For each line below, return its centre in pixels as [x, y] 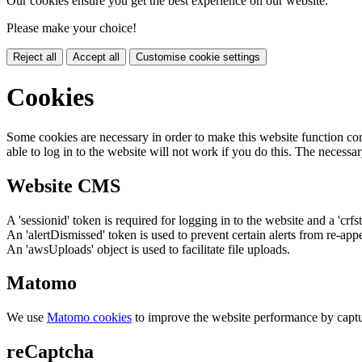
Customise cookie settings [198, 57]
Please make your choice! [72, 27]
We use [27, 318]
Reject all [35, 57]
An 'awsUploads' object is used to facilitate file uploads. [148, 249]
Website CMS [63, 185]
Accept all [96, 57]
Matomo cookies [89, 318]
